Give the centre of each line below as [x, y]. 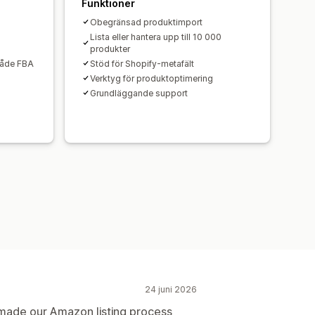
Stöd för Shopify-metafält [142, 63]
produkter [110, 49]
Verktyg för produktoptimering [152, 78]
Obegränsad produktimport [146, 22]
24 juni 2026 [171, 289]
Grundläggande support [139, 93]
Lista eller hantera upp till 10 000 [156, 37]
